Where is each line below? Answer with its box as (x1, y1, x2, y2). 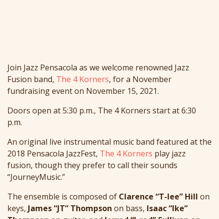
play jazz (153, 148, 186, 159)
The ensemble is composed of (7, 191, 119, 202)
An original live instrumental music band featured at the (7, 136, 212, 148)
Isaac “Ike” (147, 203, 188, 214)
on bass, (112, 203, 147, 214)
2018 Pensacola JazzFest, (7, 148, 100, 159)
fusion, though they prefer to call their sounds (7, 160, 177, 171)
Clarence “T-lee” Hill (119, 191, 198, 202)
